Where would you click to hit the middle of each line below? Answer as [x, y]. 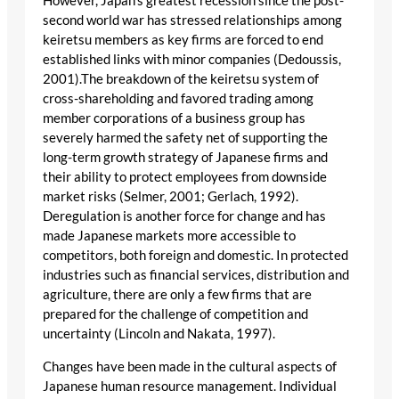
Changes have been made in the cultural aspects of [190, 366]
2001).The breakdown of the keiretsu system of [181, 79]
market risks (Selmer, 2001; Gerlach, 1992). [171, 197]
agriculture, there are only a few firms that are [177, 295]
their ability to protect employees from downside [185, 177]
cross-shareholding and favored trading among [178, 99]
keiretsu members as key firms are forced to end [183, 40]
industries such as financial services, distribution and [196, 275]
